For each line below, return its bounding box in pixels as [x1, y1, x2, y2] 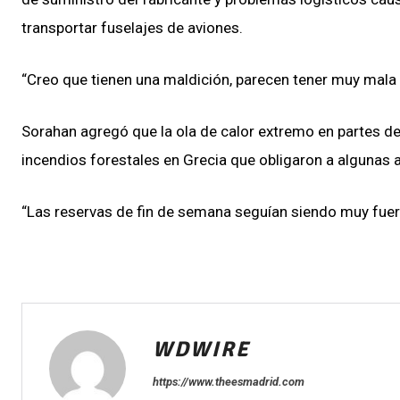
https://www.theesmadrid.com [153, 374, 304, 388]
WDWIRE [153, 335, 250, 362]
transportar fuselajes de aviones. [21, 18, 243, 37]
